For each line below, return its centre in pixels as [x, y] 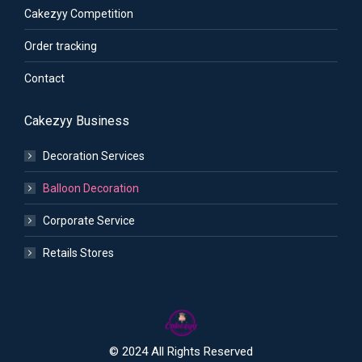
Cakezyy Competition [79, 13]
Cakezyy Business [77, 120]
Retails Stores [78, 253]
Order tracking [61, 46]
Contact [44, 78]
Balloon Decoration [91, 188]
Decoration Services [94, 156]
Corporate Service [89, 220]
